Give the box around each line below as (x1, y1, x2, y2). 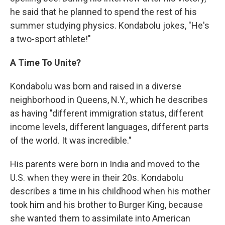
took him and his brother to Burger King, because (10, 199, 203, 210)
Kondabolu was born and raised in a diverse (10, 81, 181, 91)
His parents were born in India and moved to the (10, 159, 200, 169)
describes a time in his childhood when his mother (10, 186, 210, 196)
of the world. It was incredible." (10, 135, 132, 146)
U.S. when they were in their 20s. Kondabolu (10, 172, 183, 183)
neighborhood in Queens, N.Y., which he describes (10, 94, 208, 105)
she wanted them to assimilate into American (10, 213, 190, 223)
